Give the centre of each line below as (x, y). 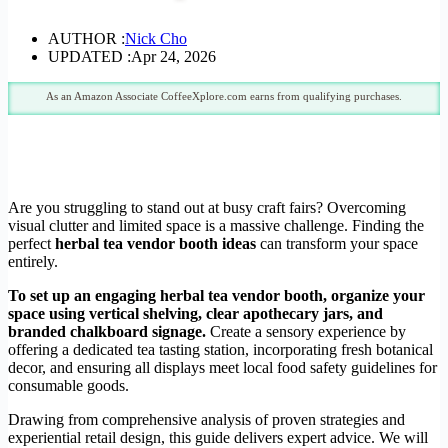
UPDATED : (89, 56)
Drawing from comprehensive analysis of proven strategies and (206, 419)
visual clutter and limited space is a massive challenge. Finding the (216, 225)
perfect (31, 243)
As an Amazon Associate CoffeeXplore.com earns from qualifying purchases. (224, 95)
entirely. (33, 261)
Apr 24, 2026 (173, 56)
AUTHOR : (86, 38)
